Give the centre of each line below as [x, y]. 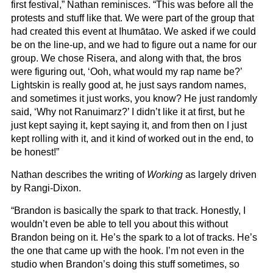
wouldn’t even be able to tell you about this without [119, 224]
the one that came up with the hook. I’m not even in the [128, 251]
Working [165, 175]
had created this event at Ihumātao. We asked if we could [133, 31]
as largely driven [220, 175]
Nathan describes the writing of [79, 175]
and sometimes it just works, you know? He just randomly [134, 98]
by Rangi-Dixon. [46, 188]
